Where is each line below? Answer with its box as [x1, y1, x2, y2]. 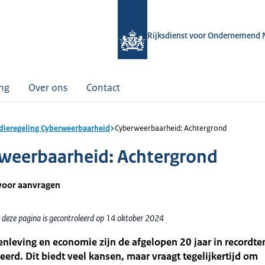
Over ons [28, 81, 67, 94]
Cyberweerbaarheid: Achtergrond [115, 123, 227, 133]
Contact [86, 81, 120, 94]
